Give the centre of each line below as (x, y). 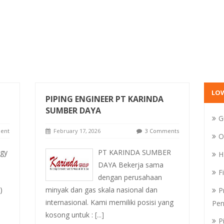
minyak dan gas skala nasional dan (101, 190)
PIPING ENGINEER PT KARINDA (104, 99)
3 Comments (162, 131)
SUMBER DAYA (73, 110)
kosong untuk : (70, 215)
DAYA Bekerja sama (130, 165)
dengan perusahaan (130, 177)
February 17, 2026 (75, 131)
